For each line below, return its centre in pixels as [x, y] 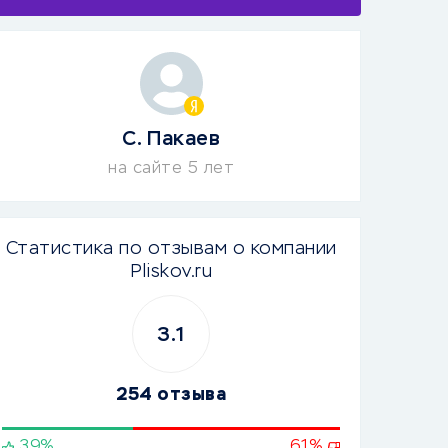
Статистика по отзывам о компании [171, 249]
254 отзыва [171, 395]
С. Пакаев [171, 139]
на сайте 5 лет [171, 169]
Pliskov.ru [171, 272]
